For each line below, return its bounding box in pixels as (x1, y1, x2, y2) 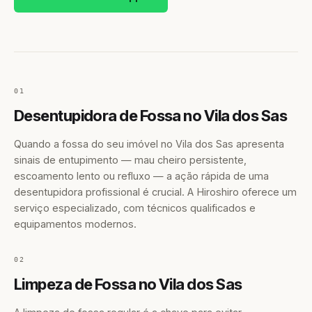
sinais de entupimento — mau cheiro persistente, (14, 154, 247, 166)
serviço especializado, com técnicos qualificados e (14, 202, 256, 214)
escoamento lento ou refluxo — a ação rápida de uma (14, 170, 269, 182)
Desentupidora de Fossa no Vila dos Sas (14, 107, 288, 125)
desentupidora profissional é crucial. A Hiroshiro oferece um (14, 186, 297, 198)
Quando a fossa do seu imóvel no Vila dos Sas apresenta (14, 138, 284, 150)
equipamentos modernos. (14, 218, 136, 230)
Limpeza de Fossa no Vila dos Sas (14, 275, 242, 293)
